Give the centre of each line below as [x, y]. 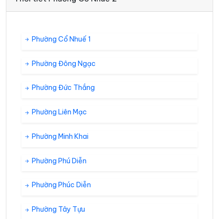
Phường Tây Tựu [58, 209]
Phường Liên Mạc [59, 112]
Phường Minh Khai [59, 136]
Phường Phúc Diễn [61, 185]
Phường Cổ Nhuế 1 [61, 39]
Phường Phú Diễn [58, 161]
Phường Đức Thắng [63, 88]
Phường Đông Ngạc [63, 63]
